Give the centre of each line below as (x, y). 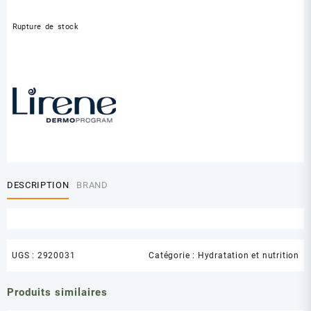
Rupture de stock (45, 26)
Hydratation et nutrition (248, 256)
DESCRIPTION (38, 185)
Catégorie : (173, 256)
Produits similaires (57, 293)
